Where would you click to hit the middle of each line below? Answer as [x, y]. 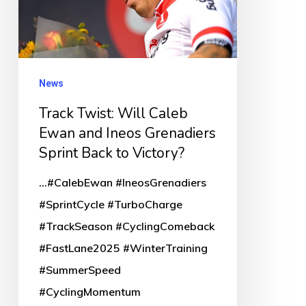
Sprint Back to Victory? [111, 153]
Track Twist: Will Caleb [113, 113]
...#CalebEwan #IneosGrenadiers [122, 182]
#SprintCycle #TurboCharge [110, 204]
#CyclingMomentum [89, 291]
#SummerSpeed [80, 269]
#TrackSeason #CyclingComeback [126, 226]
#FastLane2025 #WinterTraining [123, 248]
